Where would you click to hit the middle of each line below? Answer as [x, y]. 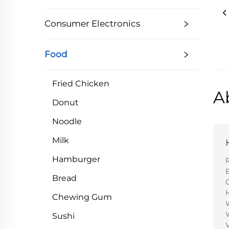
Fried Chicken [81, 84]
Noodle [67, 121]
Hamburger [76, 159]
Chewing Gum [82, 197]
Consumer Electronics [92, 24]
